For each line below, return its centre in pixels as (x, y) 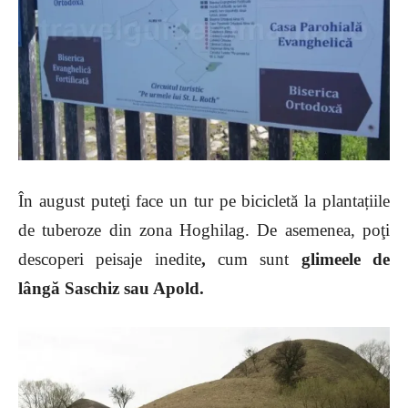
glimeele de (340, 260)
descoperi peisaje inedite (110, 260)
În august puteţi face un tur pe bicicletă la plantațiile (204, 201)
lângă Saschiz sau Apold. (111, 289)
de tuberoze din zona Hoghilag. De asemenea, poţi (204, 230)
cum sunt (254, 260)
